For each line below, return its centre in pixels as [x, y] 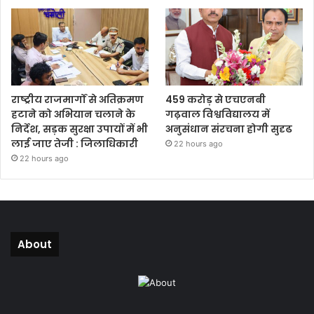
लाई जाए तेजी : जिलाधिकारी [75, 144]
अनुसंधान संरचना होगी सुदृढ [229, 129]
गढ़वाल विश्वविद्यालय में [218, 115]
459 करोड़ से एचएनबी [216, 100]
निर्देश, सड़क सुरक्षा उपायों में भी [80, 129]
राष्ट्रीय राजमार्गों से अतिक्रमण [77, 100]
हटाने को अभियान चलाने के [73, 115]
